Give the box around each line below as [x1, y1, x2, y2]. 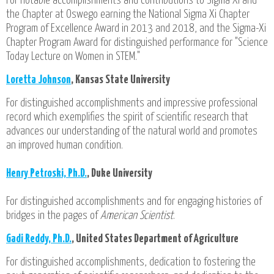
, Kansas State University [71, 74, 170, 86]
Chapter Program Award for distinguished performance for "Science [6, 37, 268, 49]
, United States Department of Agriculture [72, 233, 239, 245]
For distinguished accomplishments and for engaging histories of [6, 196, 262, 208]
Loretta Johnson [6, 74, 71, 86]
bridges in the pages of [6, 210, 100, 222]
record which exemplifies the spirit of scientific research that [6, 111, 248, 124]
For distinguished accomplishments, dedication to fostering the [6, 256, 256, 268]
